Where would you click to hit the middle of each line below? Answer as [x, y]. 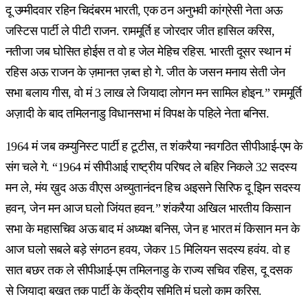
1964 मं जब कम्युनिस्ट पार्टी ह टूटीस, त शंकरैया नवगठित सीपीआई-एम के [154, 147]
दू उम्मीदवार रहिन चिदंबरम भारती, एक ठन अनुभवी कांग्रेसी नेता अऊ [144, 11]
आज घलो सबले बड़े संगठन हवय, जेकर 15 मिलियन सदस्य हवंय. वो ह [148, 250]
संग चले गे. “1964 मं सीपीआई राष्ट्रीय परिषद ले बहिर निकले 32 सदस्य [151, 167]
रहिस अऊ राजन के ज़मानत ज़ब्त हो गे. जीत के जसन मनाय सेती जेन [145, 73]
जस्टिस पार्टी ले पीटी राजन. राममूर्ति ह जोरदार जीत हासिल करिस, [140, 31]
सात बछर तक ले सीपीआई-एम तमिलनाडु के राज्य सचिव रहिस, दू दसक [149, 271]
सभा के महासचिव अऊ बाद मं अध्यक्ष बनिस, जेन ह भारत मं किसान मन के [153, 229]
